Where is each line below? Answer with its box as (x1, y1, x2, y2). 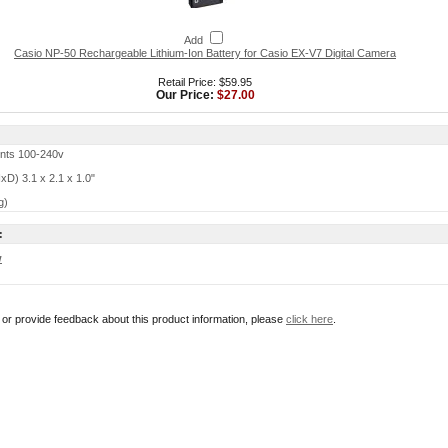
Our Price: (155, 88, 217, 102)
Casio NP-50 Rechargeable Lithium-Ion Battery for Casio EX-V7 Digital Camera (14, 47, 396, 59)
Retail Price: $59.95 (158, 76, 252, 88)
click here (286, 313, 333, 325)
